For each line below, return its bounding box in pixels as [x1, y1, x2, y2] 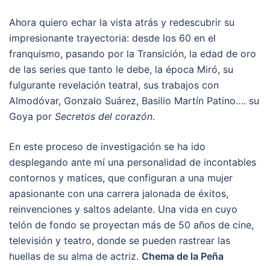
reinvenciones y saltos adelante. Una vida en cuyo [9, 202, 237, 215]
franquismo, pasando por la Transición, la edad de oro [9, 47, 256, 60]
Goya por [9, 110, 55, 122]
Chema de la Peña [142, 250, 224, 262]
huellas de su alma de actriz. [9, 250, 142, 262]
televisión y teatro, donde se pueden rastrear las [9, 234, 230, 246]
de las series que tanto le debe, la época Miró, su [9, 63, 233, 75]
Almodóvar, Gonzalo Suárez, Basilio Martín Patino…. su [9, 94, 259, 107]
